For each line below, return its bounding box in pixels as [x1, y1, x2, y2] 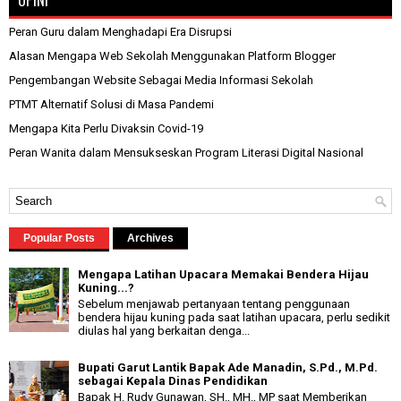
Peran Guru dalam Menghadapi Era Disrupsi [9, 24, 232, 38]
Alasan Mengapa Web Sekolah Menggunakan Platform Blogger [9, 48, 336, 63]
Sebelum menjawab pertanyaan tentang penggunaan [78, 296, 350, 311]
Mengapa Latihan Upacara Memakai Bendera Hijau [78, 267, 369, 281]
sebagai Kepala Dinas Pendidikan [78, 374, 268, 388]
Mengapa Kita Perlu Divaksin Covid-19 [9, 121, 203, 135]
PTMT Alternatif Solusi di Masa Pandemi [9, 97, 214, 111]
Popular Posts [23, 231, 95, 244]
